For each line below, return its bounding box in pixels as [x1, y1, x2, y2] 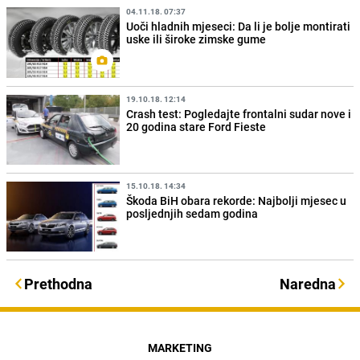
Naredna [280, 273, 336, 293]
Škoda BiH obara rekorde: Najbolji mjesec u [126, 192, 347, 208]
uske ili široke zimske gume [126, 31, 267, 47]
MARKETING [148, 339, 212, 355]
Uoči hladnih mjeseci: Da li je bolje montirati [126, 18, 351, 35]
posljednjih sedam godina [126, 205, 259, 221]
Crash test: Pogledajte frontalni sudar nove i [126, 105, 352, 121]
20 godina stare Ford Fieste [126, 118, 267, 134]
